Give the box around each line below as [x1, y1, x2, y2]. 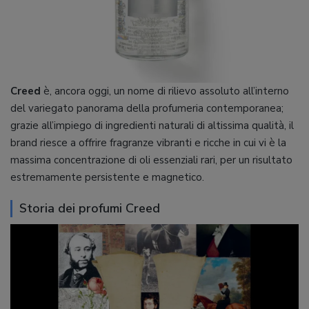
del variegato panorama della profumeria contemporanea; [10, 101, 283, 115]
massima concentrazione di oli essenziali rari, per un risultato [10, 153, 292, 167]
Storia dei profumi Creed [19, 200, 160, 217]
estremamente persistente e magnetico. [10, 170, 204, 184]
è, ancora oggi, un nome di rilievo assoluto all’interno [41, 84, 289, 98]
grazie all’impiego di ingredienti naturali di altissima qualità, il [10, 119, 294, 132]
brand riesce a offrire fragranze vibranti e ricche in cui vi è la [10, 136, 286, 150]
